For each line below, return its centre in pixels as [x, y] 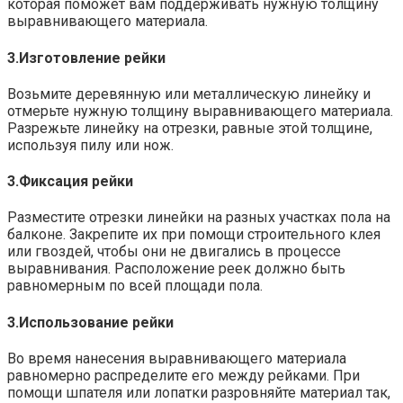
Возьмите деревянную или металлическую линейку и [189, 94]
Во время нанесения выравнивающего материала [177, 358]
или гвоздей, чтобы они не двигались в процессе [174, 252]
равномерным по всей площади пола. [135, 286]
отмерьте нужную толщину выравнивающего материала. [200, 111]
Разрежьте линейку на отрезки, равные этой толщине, [190, 128]
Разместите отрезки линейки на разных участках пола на [199, 218]
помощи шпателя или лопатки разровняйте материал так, [199, 392]
